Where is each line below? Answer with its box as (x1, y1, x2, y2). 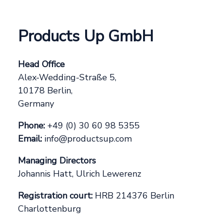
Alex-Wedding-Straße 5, (18, 72, 117, 84)
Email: (18, 133, 42, 145)
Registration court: (18, 190, 93, 202)
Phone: (18, 120, 45, 132)
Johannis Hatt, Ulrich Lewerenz (18, 168, 142, 180)
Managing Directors (18, 155, 96, 167)
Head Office (18, 58, 65, 71)
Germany (18, 98, 54, 110)
